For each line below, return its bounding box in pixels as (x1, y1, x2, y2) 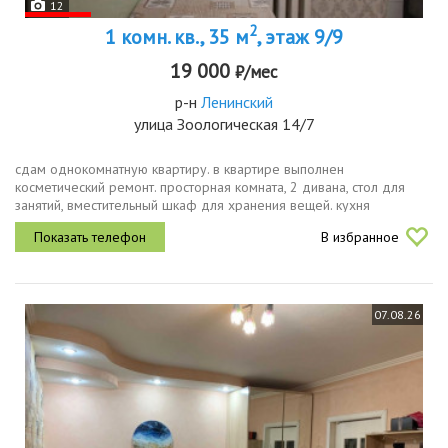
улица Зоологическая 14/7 (133, 113, 315, 134)
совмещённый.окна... (15, 231, 143, 250)
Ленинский (201, 91, 273, 112)
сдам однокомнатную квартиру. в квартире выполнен (15, 159, 344, 178)
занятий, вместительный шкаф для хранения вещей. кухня (15, 195, 370, 214)
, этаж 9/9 (257, 23, 343, 50)
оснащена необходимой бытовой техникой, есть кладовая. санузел (15, 213, 427, 232)
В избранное (321, 227, 399, 246)
